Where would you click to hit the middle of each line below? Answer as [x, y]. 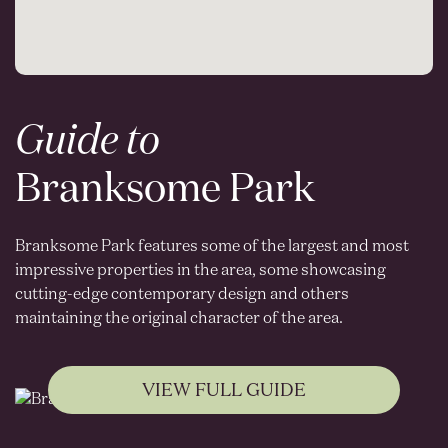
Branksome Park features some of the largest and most [212, 246]
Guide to [87, 141]
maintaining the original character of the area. [179, 318]
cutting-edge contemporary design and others [182, 294]
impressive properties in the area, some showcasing [200, 270]
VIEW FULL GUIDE [223, 390]
